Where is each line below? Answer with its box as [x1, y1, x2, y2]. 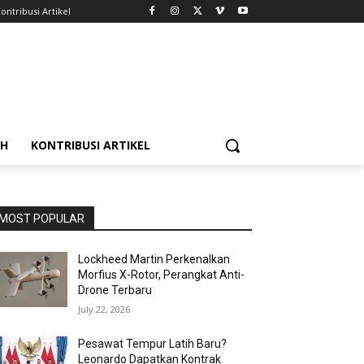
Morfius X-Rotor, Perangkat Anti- [78, 268, 245, 281]
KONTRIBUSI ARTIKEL [31, 137, 150, 153]
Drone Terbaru [78, 284, 153, 297]
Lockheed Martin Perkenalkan [78, 253, 231, 266]
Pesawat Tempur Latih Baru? [78, 337, 227, 350]
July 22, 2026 [78, 303, 131, 315]
